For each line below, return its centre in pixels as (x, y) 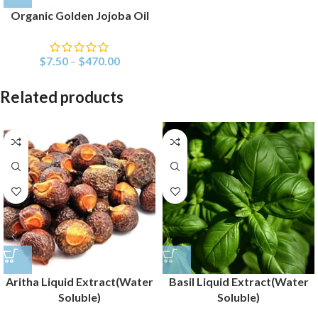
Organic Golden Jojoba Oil (79, 16)
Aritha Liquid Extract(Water (79, 282)
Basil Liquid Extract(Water (238, 282)
